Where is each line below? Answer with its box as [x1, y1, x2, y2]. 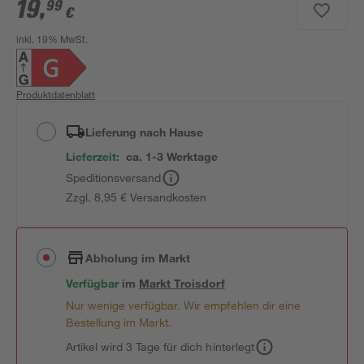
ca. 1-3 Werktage [126, 149, 219, 163]
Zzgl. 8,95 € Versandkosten [66, 190, 207, 204]
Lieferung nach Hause [85, 124, 204, 139]
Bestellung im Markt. [66, 315, 172, 329]
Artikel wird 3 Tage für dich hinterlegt [66, 340, 254, 353]
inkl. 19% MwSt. [16, 36, 89, 45]
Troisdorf [174, 276, 225, 290]
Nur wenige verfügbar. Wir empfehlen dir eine [66, 298, 301, 312]
